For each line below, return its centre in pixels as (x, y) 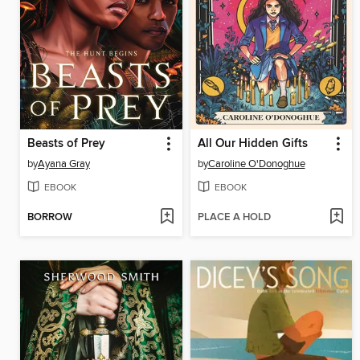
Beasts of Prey (66, 143)
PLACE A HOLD (234, 217)
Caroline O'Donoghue (256, 164)
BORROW (50, 217)
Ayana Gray (64, 164)
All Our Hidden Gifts (252, 143)
